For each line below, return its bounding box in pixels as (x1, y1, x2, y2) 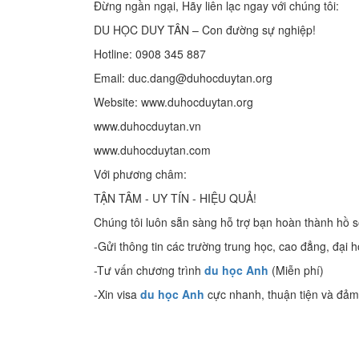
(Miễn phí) (268, 262, 324, 278)
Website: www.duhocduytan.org (94, 94, 253, 110)
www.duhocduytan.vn (94, 118, 201, 134)
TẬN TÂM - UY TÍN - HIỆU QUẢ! (94, 190, 256, 206)
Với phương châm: (94, 166, 187, 182)
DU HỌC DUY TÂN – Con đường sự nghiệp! (94, 22, 316, 38)
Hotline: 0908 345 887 (94, 46, 206, 62)
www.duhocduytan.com (94, 142, 211, 158)
